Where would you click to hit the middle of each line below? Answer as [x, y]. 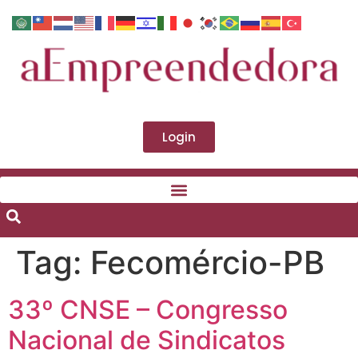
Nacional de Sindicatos [147, 340]
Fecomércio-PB [207, 263]
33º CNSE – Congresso [148, 310]
